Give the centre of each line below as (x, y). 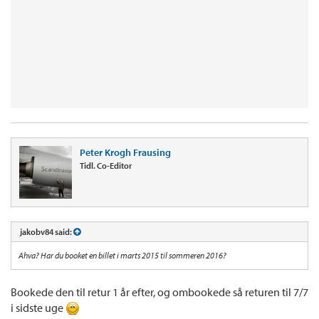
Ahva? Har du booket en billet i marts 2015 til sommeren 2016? (122, 255)
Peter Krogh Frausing (125, 152)
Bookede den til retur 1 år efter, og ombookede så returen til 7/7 (159, 292)
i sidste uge (38, 307)
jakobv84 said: (47, 231)
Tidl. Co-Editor (106, 165)
